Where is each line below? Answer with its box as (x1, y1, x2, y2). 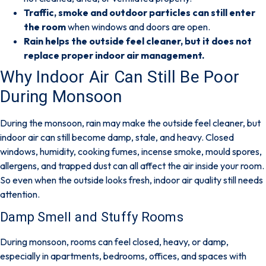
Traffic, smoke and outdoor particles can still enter (24, 6, 255, 18)
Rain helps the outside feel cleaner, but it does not (24, 34, 252, 47)
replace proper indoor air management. (24, 49, 204, 61)
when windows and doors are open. (66, 20, 210, 33)
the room (24, 20, 66, 33)
